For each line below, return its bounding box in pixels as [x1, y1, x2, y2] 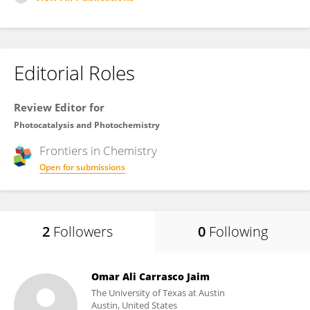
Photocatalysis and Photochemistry [14, 119, 160, 131]
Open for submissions [39, 161, 125, 173]
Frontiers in [39, 143, 103, 158]
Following [208, 222, 268, 241]
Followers [53, 222, 113, 241]
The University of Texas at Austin [91, 286, 225, 299]
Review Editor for [14, 100, 104, 114]
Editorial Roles [14, 60, 135, 86]
